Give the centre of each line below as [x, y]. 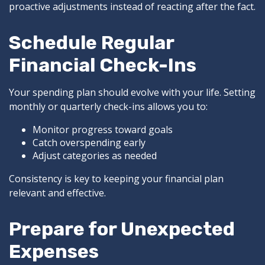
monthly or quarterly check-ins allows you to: [108, 107]
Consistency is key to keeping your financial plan [116, 179]
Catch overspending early [89, 143]
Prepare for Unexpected [122, 229]
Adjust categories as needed [95, 156]
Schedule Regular [91, 43]
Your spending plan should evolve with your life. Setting [132, 93]
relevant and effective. [57, 193]
